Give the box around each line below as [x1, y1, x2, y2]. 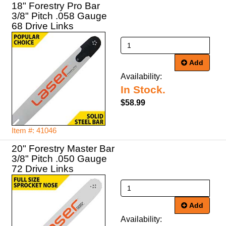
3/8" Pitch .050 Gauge [12, 153, 107, 164]
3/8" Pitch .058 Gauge [12, 11, 107, 21]
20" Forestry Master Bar [12, 143, 115, 154]
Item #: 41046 [12, 127, 56, 135]
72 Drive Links [12, 163, 74, 174]
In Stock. [121, 84, 165, 96]
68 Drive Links [12, 21, 74, 31]
